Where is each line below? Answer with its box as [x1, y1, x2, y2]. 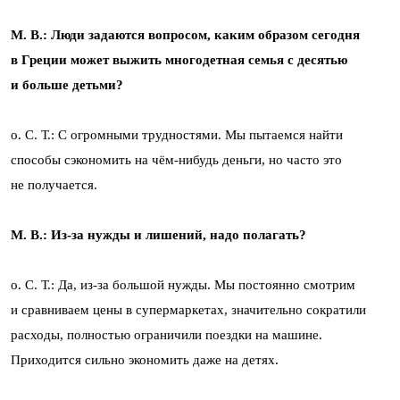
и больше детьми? [11, 77, 123, 92]
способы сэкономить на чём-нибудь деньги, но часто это [11, 152, 342, 167]
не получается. [11, 177, 97, 192]
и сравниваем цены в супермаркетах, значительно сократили [11, 302, 366, 317]
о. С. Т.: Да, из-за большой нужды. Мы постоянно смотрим [11, 277, 355, 292]
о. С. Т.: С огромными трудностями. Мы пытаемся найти [11, 127, 343, 142]
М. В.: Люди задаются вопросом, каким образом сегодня [11, 27, 360, 42]
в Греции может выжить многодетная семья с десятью [11, 52, 347, 67]
